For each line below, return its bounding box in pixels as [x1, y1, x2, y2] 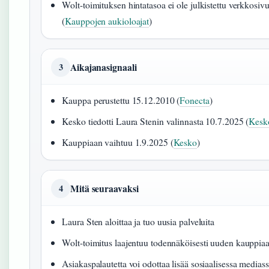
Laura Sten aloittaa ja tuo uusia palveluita [62, 215, 215, 228]
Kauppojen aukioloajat [65, 14, 150, 28]
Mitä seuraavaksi [70, 181, 139, 196]
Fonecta [180, 94, 210, 107]
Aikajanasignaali [70, 60, 137, 74]
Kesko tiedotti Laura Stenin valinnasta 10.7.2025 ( [62, 115, 249, 128]
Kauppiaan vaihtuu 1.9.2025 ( [62, 136, 174, 149]
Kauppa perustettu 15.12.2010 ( [62, 94, 180, 107]
